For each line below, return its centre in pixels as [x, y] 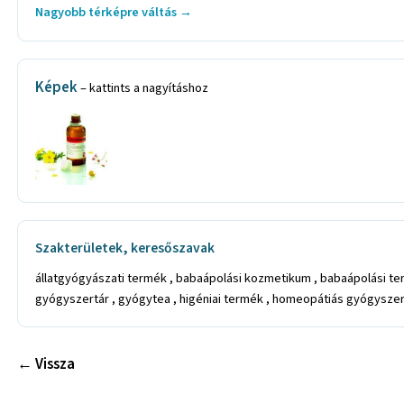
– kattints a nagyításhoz [145, 88]
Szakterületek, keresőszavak [125, 248]
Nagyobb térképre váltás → [114, 12]
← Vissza [46, 364]
